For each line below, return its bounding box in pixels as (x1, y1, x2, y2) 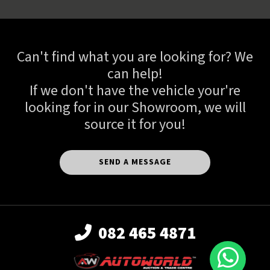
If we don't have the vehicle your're (30, 80, 240, 101)
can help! (107, 63, 163, 84)
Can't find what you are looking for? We (17, 46, 253, 67)
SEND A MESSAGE (99, 156, 171, 168)
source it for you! (84, 114, 186, 135)
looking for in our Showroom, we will (24, 97, 246, 118)
